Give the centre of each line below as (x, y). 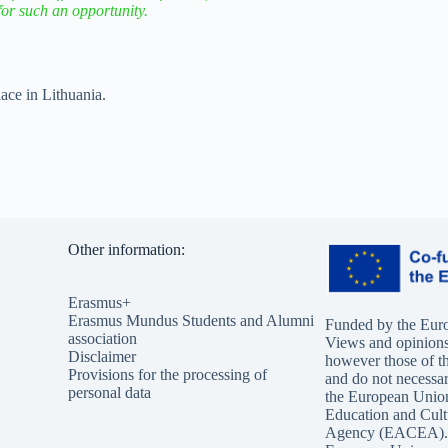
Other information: (126, 249)
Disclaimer (101, 356)
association (102, 338)
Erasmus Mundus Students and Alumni (190, 320)
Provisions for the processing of (167, 374)
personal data (109, 392)
